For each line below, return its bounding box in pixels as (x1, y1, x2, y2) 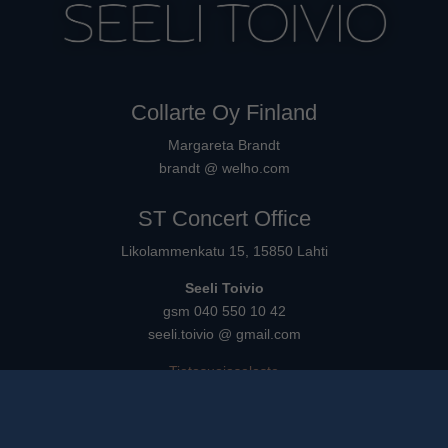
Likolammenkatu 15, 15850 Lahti (120, 243, 328, 260)
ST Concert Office (137, 206, 311, 232)
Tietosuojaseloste (169, 363, 279, 380)
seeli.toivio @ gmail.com (147, 326, 301, 343)
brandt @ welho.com (158, 160, 290, 177)
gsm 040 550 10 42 (162, 303, 286, 320)
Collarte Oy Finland (131, 100, 317, 126)
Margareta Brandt (168, 137, 280, 154)
